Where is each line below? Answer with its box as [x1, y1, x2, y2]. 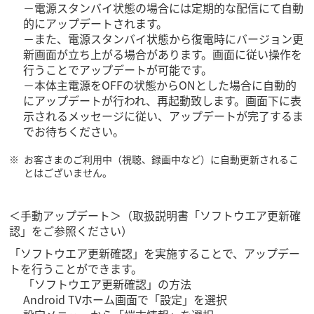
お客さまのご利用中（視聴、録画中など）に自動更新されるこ [24, 152, 299, 167]
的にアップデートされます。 [23, 15, 168, 32]
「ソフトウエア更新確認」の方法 [23, 275, 192, 293]
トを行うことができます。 [9, 260, 143, 278]
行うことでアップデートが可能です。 [23, 61, 213, 78]
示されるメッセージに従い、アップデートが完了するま [23, 107, 304, 125]
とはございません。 [24, 165, 113, 180]
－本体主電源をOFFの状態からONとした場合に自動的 [23, 76, 297, 94]
